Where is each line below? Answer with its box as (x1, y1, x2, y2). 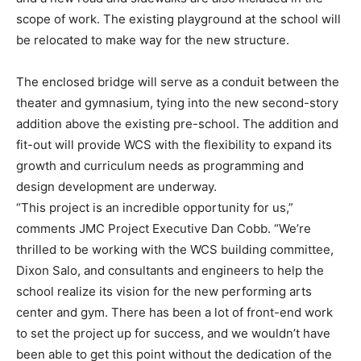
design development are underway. (16, 179, 217, 195)
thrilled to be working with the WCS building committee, (16, 242, 334, 258)
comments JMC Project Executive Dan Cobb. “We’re (16, 221, 311, 237)
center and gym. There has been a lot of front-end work (16, 305, 333, 321)
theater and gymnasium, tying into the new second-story (16, 95, 338, 111)
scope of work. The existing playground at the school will (16, 11, 341, 27)
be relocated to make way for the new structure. (16, 32, 289, 48)
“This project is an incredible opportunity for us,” (16, 200, 293, 216)
